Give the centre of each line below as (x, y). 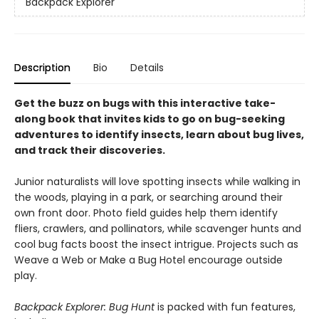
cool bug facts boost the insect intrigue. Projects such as (156, 244)
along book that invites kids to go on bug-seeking (150, 119)
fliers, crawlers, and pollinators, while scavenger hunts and (158, 229)
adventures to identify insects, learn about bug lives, (159, 135)
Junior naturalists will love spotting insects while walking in (157, 182)
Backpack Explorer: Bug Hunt (84, 307)
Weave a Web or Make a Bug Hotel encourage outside (148, 260)
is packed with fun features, (225, 307)
